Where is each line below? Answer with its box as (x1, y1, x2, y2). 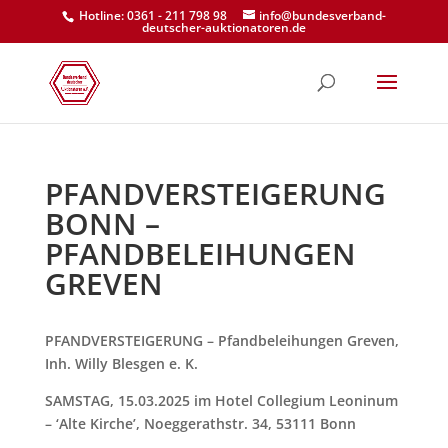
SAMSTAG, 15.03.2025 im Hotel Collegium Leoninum (44, 391, 398, 410)
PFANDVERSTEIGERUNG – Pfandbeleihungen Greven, (44, 331, 399, 350)
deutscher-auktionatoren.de (141, 19, 306, 36)
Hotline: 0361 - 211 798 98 (75, 7, 230, 24)
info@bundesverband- (258, 7, 386, 24)
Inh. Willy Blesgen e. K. (44, 354, 198, 373)
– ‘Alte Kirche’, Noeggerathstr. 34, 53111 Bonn (44, 414, 356, 433)
